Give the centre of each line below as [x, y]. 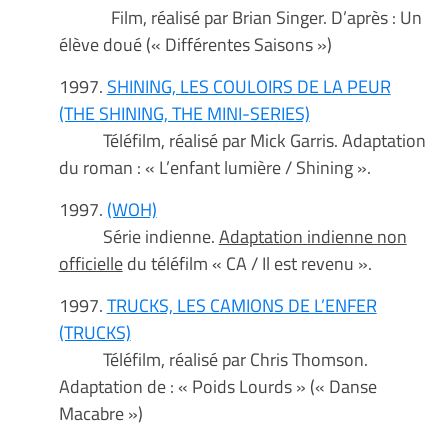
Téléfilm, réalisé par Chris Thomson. [213, 359]
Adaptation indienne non [312, 236]
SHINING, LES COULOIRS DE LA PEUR [248, 86]
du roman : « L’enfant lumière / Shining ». [214, 167]
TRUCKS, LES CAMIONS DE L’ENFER [241, 305]
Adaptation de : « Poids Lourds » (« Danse [217, 386]
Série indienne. [138, 236]
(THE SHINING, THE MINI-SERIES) [184, 113]
